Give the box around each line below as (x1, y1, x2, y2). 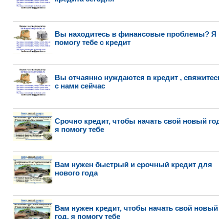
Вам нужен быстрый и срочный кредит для (54, 160, 212, 169)
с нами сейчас (54, 82, 105, 90)
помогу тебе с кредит (54, 38, 131, 46)
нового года (54, 169, 98, 177)
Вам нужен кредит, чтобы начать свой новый (54, 204, 218, 212)
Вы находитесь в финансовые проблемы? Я (54, 30, 217, 38)
